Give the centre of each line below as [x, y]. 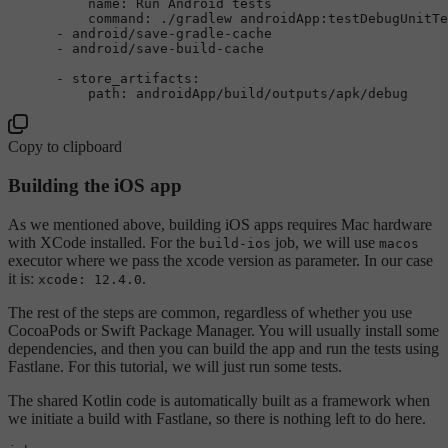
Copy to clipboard [65, 147]
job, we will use [325, 242]
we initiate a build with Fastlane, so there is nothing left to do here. [217, 418]
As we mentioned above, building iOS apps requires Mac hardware [220, 224]
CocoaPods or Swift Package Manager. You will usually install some [223, 330]
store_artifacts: [136, 79]
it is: [23, 278]
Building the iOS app [95, 186]
